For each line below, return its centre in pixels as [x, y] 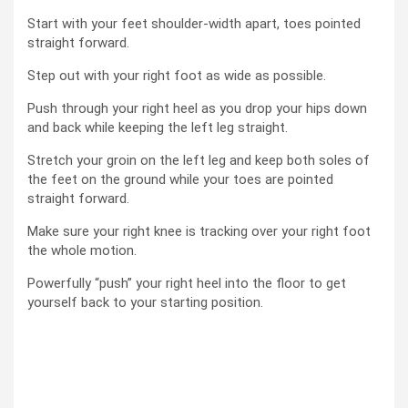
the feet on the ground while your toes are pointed [180, 179]
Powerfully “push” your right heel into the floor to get [187, 283]
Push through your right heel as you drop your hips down [197, 108]
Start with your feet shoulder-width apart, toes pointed [194, 23]
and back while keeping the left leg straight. [158, 127]
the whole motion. [82, 250]
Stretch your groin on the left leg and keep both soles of [199, 160]
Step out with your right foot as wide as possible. [177, 75]
